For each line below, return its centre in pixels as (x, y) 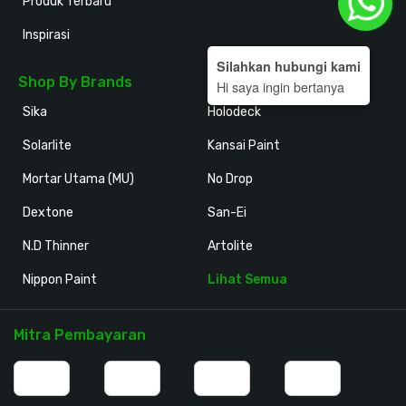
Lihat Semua (247, 280)
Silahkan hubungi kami (289, 66)
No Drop (230, 179)
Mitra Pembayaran (80, 335)
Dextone (48, 213)
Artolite (230, 246)
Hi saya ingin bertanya (280, 86)
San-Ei (227, 213)
